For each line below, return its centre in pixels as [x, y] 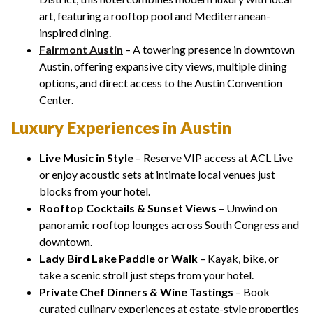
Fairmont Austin [81, 50]
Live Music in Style [86, 158]
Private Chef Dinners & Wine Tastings [136, 292]
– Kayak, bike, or [238, 259]
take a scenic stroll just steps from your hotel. [146, 275]
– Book [252, 292]
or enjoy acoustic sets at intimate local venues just [157, 175]
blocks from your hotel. [95, 191]
